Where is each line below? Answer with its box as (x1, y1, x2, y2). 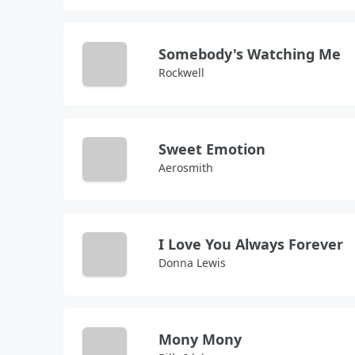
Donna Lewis (158, 255, 226, 270)
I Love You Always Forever (158, 235, 343, 254)
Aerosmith (158, 160, 213, 175)
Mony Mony (158, 330, 242, 349)
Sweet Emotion (158, 139, 265, 158)
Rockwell (158, 65, 204, 80)
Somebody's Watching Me (158, 44, 341, 63)
